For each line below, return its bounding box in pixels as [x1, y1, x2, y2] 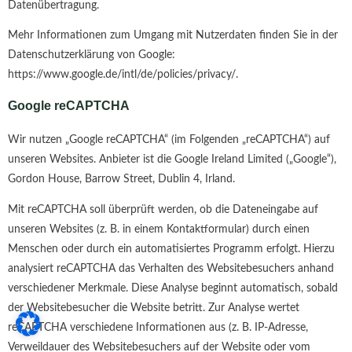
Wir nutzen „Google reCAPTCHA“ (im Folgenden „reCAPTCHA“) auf [8, 134, 330, 145]
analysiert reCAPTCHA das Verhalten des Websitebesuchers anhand [8, 262, 334, 274]
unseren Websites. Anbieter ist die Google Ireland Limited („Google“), [8, 153, 336, 165]
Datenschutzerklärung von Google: [8, 49, 175, 61]
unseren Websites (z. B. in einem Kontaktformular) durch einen [8, 223, 310, 235]
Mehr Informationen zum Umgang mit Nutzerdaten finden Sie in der [8, 30, 338, 42]
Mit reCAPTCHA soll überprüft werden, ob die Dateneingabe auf [8, 203, 318, 215]
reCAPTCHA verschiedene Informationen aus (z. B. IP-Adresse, [8, 321, 308, 333]
